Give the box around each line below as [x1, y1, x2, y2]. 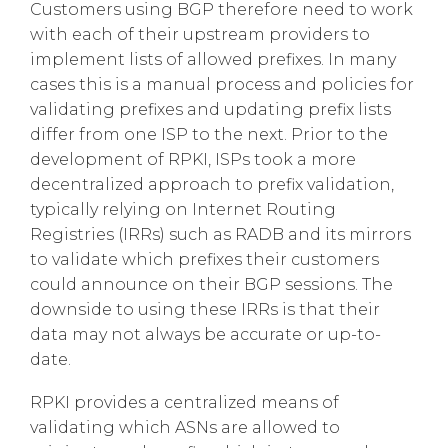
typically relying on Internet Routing [30, 199, 336, 219]
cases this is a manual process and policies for [30, 74, 414, 94]
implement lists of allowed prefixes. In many [30, 49, 396, 69]
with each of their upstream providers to [30, 24, 370, 44]
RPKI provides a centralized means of [30, 392, 339, 412]
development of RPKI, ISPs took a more [30, 149, 356, 169]
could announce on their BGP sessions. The [30, 274, 393, 294]
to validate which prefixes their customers [30, 249, 379, 269]
